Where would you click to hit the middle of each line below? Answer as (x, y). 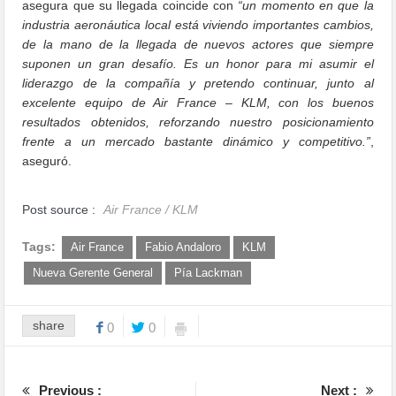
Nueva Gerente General (93, 272)
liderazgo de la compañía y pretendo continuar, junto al (198, 83)
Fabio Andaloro (183, 247)
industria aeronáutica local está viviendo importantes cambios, (198, 24)
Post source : (61, 209)
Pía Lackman (209, 272)
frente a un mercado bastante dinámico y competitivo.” (196, 141)
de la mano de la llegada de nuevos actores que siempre (198, 44)
